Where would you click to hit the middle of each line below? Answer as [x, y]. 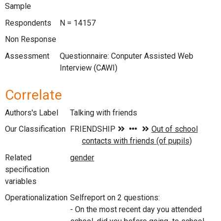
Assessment [27, 56]
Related [18, 157]
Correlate [34, 95]
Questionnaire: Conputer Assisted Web [126, 56]
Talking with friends [104, 112]
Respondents [28, 23]
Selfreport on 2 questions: [115, 198]
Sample [18, 6]
